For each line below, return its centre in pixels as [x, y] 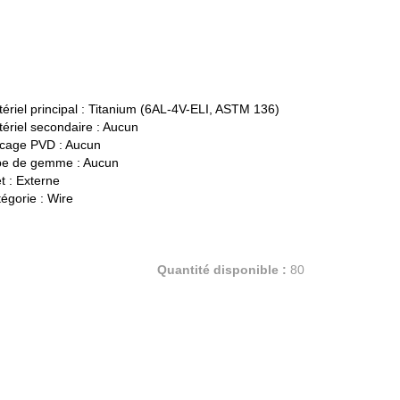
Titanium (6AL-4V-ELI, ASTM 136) [183, 109]
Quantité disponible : [221, 270]
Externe [37, 181]
